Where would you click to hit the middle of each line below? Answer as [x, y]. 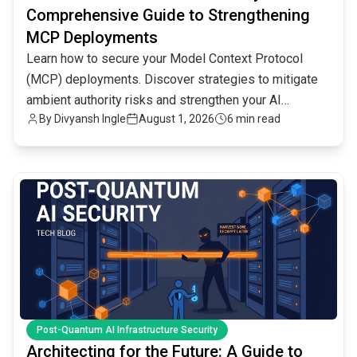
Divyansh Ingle [90, 118]
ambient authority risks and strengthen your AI [154, 100]
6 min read [254, 118]
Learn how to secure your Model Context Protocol [165, 58]
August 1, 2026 [177, 118]
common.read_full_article [83, 181]
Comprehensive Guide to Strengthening [168, 15]
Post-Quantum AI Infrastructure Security [127, 330]
